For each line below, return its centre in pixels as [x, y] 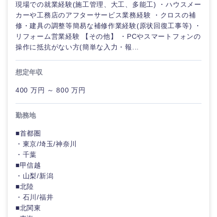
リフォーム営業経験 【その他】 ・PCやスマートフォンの [108, 36]
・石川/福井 [35, 197]
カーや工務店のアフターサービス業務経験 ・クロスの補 [106, 15]
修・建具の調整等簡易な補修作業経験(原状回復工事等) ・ [108, 26]
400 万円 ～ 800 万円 [51, 90]
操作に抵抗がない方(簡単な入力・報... [77, 47]
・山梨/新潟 [35, 176]
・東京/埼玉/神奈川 [46, 144]
